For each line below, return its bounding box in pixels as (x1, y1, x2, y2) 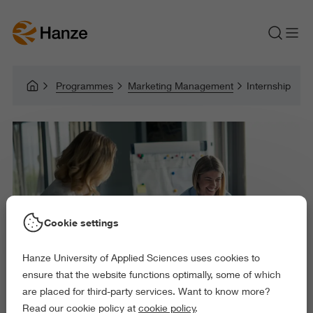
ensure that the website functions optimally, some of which (22, 268, 281, 280)
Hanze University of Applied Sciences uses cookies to (22, 252, 260, 263)
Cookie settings (43, 216, 119, 228)
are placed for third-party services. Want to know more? (22, 285, 270, 297)
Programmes (56, 80, 114, 92)
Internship (246, 80, 291, 92)
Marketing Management (127, 80, 233, 92)
